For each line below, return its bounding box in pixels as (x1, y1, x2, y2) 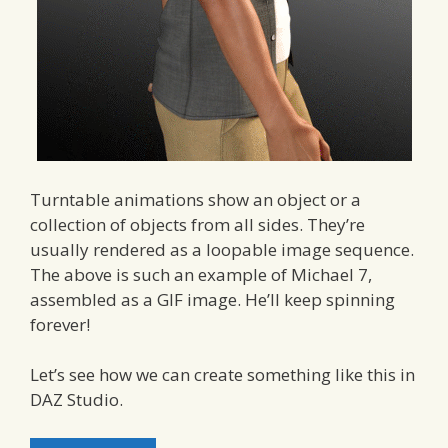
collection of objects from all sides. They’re (30, 212, 365, 236)
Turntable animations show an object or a (30, 187, 361, 211)
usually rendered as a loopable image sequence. (30, 237, 414, 261)
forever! (30, 312, 90, 336)
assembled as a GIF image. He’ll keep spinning (30, 287, 395, 311)
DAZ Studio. (30, 388, 123, 411)
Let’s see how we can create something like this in (30, 363, 415, 386)
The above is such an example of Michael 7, (30, 262, 372, 286)
